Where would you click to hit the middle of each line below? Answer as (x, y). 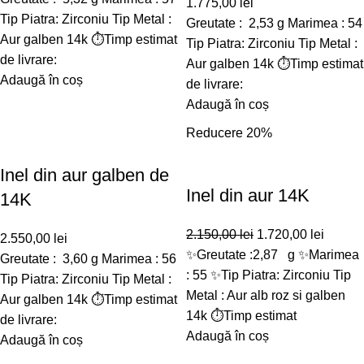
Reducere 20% (229, 133)
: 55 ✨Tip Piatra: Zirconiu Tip (269, 275)
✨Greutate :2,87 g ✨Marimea (273, 255)
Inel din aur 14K (248, 195)
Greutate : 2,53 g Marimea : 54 (274, 23)
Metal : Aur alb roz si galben (266, 295)
